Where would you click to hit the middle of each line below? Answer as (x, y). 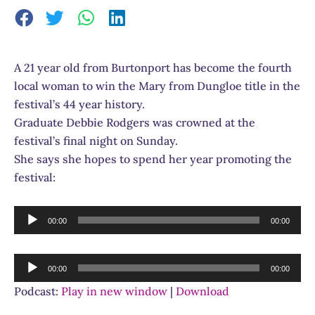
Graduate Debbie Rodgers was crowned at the (135, 122)
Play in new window (114, 291)
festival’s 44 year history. (79, 104)
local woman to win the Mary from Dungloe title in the (157, 85)
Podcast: (38, 291)
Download (202, 291)
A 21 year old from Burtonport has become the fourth (153, 67)
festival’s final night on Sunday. (96, 140)
